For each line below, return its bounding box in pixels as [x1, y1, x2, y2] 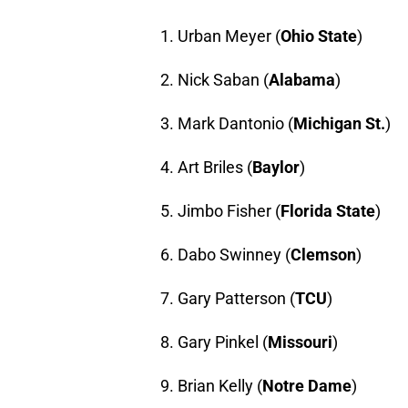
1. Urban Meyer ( [160, 25, 280, 46]
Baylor [252, 157, 300, 177]
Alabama [269, 69, 335, 89]
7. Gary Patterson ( [160, 288, 295, 308]
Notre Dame [262, 375, 352, 395]
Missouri [268, 331, 332, 352]
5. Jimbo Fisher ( [160, 200, 280, 220]
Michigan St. [293, 113, 385, 133]
